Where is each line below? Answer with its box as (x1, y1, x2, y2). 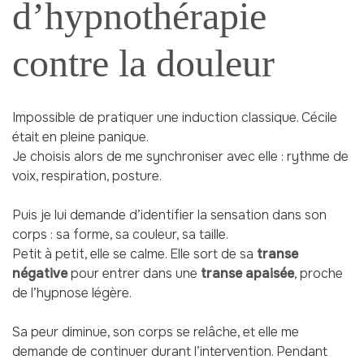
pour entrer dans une (67, 265, 201, 283)
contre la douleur (12, 41, 275, 85)
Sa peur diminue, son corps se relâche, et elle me (12, 323, 299, 341)
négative (12, 265, 67, 283)
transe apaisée (201, 265, 294, 283)
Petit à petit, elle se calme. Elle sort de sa (12, 245, 257, 263)
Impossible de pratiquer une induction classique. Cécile (12, 109, 337, 127)
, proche (294, 265, 343, 283)
